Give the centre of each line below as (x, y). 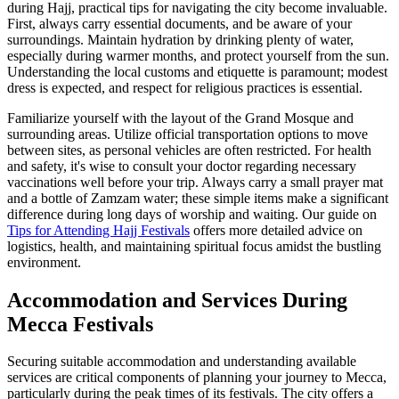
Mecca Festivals (80, 324)
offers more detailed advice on (276, 230)
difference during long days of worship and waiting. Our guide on (192, 214)
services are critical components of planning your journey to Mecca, (197, 378)
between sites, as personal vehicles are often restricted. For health (189, 150)
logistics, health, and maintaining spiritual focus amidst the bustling (194, 246)
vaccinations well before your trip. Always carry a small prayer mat (195, 182)
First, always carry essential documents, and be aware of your (179, 23)
